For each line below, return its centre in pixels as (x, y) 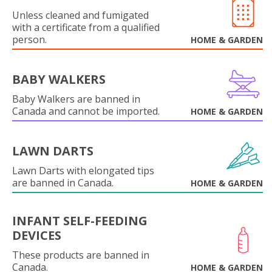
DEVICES (37, 235)
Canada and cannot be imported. (86, 111)
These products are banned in (81, 255)
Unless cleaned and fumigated (80, 15)
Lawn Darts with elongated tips (83, 171)
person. (29, 39)
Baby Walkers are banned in (76, 99)
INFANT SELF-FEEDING (80, 221)
